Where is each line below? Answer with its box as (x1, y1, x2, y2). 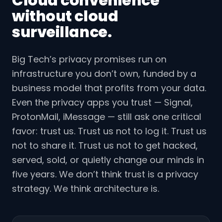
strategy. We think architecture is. (12, 182, 159, 195)
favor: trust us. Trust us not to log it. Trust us (12, 124, 207, 137)
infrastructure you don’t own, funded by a (12, 67, 196, 80)
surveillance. (12, 21, 112, 43)
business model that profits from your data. (12, 81, 206, 94)
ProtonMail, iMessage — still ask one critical (12, 110, 201, 123)
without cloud (12, 5, 118, 27)
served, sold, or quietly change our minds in (12, 153, 204, 166)
